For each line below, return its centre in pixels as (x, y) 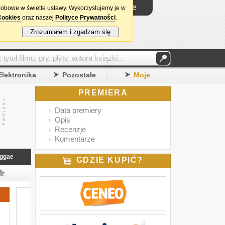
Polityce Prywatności (85, 18)
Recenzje (70, 129)
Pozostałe (79, 75)
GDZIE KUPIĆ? (110, 160)
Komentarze (75, 139)
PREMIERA (103, 93)
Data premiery (78, 110)
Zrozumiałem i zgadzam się (70, 32)
